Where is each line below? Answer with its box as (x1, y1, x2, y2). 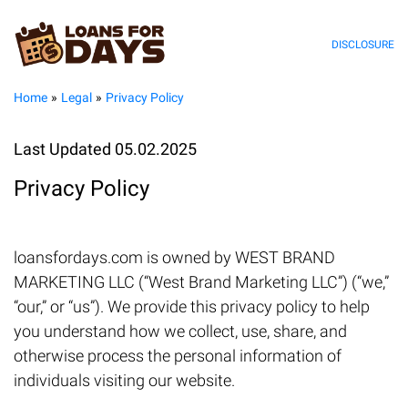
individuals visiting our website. (14, 371, 235, 391)
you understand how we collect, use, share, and (14, 321, 347, 342)
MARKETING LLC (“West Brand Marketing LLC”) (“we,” (14, 272, 389, 292)
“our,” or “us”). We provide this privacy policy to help (14, 297, 370, 317)
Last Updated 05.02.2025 (14, 139, 197, 159)
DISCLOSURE (331, 37, 394, 51)
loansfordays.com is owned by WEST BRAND (14, 248, 335, 268)
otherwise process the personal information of (14, 346, 342, 366)
